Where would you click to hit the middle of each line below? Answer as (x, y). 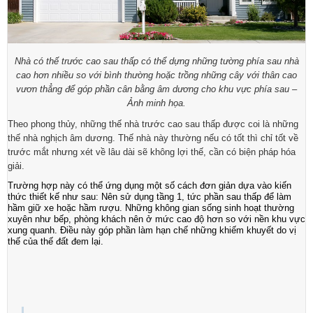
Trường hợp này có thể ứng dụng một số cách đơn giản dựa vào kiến (150, 186)
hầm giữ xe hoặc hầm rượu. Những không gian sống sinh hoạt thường (151, 208)
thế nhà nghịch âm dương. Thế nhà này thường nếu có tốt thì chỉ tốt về (153, 138)
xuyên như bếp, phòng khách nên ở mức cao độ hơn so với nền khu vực (156, 219)
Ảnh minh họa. (156, 103)
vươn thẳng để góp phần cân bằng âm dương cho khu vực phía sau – (156, 89)
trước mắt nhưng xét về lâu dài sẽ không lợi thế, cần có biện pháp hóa (152, 152)
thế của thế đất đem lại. (56, 242)
